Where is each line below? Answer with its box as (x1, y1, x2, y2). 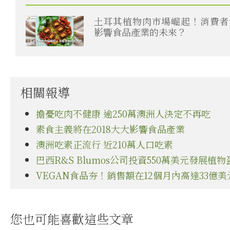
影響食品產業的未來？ (93, 25, 186, 39)
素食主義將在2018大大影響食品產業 (36, 122, 185, 136)
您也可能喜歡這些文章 (10, 209, 133, 227)
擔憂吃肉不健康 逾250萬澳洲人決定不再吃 (36, 107, 210, 120)
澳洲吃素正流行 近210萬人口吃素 (36, 138, 173, 151)
